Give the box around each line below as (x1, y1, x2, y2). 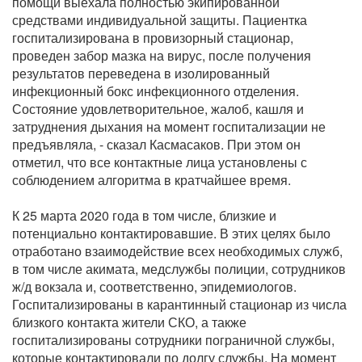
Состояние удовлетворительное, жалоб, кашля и (12, 99, 304, 119)
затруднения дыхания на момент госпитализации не (12, 117, 326, 137)
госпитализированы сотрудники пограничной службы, (12, 330, 335, 350)
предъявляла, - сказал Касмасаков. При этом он (12, 135, 301, 154)
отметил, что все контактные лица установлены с (12, 153, 307, 172)
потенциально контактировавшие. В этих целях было (12, 224, 330, 243)
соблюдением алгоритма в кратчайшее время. (12, 170, 291, 190)
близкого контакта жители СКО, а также (12, 313, 246, 332)
